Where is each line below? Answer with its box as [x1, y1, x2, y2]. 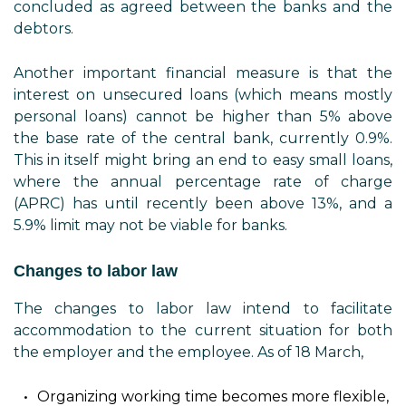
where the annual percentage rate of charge [14, 173, 392, 190]
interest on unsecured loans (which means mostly [14, 86, 392, 103]
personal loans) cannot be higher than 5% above [14, 108, 392, 125]
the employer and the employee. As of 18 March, [14, 343, 363, 361]
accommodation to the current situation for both [14, 322, 392, 339]
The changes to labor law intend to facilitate [14, 300, 392, 317]
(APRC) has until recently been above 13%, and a [14, 195, 392, 212]
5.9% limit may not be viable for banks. [14, 217, 287, 234]
